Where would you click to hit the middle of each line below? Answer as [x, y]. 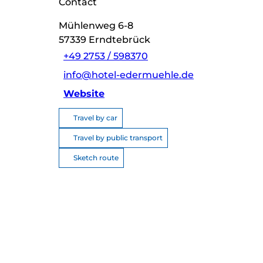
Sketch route [96, 157]
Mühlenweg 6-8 [96, 25]
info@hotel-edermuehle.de [129, 75]
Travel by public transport [118, 137]
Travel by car [95, 117]
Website [84, 93]
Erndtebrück [119, 39]
